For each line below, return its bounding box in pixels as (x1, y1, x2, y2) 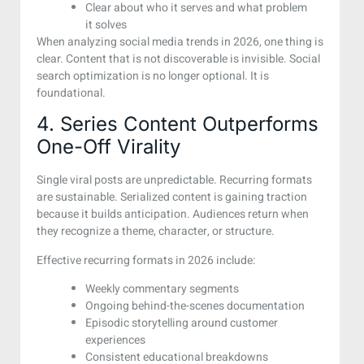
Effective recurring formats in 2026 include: (37, 251, 255, 269)
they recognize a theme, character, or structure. (37, 223, 275, 240)
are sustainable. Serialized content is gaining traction (37, 188, 307, 206)
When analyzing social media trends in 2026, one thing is (37, 33, 323, 51)
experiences (85, 331, 145, 349)
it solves (85, 16, 127, 34)
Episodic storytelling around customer (85, 314, 278, 332)
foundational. (37, 84, 106, 102)
